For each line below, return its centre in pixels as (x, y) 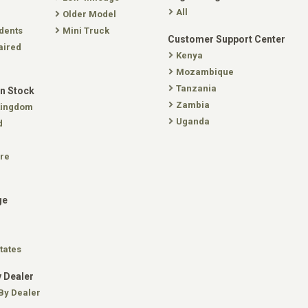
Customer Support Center (227, 39)
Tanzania (196, 88)
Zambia (193, 105)
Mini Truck (86, 31)
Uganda (193, 121)
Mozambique (205, 72)
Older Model (89, 14)
